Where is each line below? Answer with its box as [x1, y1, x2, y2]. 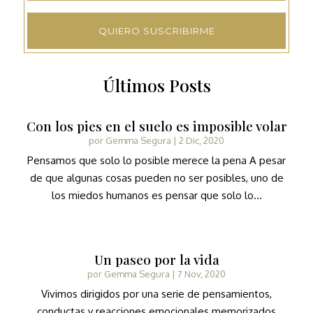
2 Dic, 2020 [179, 134, 224, 146]
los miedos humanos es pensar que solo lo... [51, 188, 262, 202]
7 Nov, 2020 [177, 268, 226, 279]
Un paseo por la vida [94, 249, 219, 268]
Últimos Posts [102, 73, 211, 96]
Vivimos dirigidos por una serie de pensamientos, [41, 286, 272, 300]
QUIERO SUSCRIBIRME [98, 25, 215, 37]
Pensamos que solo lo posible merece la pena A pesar [27, 153, 286, 167]
